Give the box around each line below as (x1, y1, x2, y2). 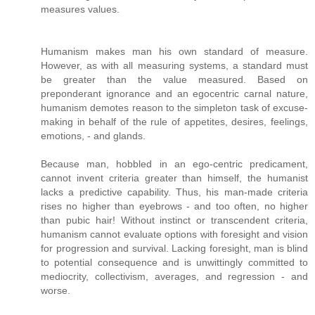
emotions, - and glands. (41, 130, 146, 142)
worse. (41, 285, 70, 297)
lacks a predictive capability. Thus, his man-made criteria (41, 186, 308, 198)
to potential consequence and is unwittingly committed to (41, 257, 308, 269)
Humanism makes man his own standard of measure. (41, 46, 308, 58)
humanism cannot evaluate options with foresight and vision (41, 229, 308, 240)
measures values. (41, 4, 120, 15)
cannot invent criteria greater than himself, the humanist (41, 172, 308, 184)
